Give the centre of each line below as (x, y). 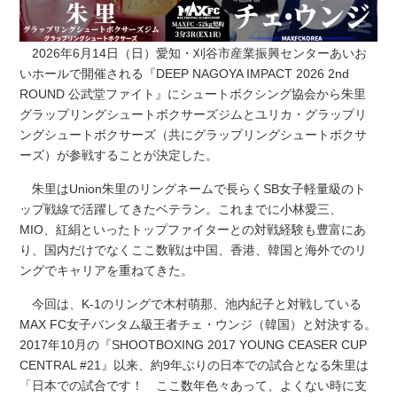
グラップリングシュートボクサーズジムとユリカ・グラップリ (194, 114)
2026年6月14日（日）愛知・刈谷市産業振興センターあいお (194, 53)
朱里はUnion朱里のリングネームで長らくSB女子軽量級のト (193, 188)
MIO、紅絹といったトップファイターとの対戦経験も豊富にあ (193, 229)
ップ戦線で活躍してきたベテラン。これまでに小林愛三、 (181, 209)
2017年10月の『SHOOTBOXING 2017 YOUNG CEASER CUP (194, 344)
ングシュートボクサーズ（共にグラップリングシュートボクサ (194, 134)
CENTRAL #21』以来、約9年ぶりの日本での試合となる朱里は (195, 365)
